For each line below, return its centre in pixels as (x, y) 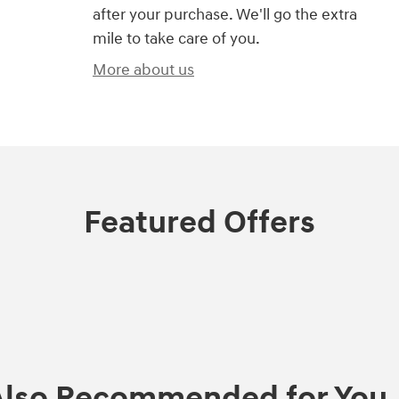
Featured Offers (199, 223)
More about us (143, 70)
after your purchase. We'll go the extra (225, 15)
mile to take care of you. (176, 39)
